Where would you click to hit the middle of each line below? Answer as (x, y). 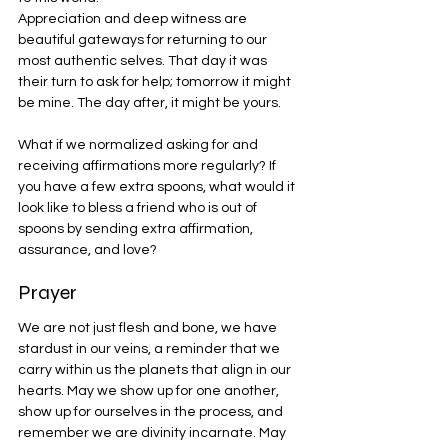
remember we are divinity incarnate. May (153, 432)
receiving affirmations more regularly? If (148, 165)
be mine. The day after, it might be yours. (149, 102)
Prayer (47, 292)
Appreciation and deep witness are (134, 18)
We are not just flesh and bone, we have (149, 327)
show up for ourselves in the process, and (152, 411)
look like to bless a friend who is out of (139, 207)
